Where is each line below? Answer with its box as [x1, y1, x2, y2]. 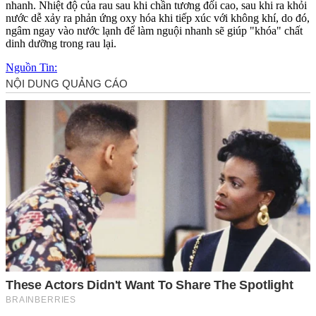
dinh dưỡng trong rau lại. [6, 37, 116, 49]
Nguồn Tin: [6, 61, 57, 73]
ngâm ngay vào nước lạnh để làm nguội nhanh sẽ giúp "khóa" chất [6, 24, 303, 37]
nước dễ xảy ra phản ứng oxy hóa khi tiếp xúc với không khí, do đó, [6, 11, 310, 24]
